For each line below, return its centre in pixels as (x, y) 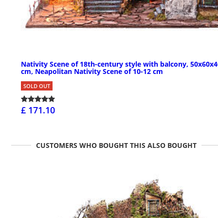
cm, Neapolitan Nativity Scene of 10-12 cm (92, 72)
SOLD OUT (37, 86)
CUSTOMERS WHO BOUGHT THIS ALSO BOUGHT (116, 145)
